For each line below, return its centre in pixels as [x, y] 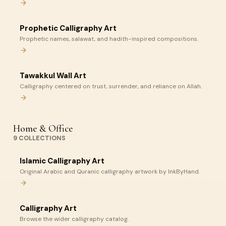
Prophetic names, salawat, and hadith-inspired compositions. [109, 39]
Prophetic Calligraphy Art [68, 28]
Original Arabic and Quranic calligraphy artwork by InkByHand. [110, 172]
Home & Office [43, 129]
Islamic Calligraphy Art [62, 161]
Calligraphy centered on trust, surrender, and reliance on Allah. [111, 86]
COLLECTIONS [41, 138]
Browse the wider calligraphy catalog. [74, 219]
